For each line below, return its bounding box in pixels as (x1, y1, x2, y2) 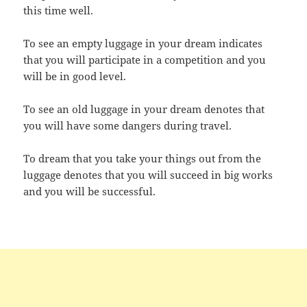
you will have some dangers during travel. (23, 118, 232, 132)
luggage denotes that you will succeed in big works (23, 167, 273, 182)
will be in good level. (23, 69, 127, 83)
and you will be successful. (23, 184, 156, 198)
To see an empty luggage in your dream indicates (23, 36, 263, 50)
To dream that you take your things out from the (23, 151, 262, 165)
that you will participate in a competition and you (23, 52, 267, 66)
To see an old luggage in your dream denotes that (23, 101, 265, 116)
